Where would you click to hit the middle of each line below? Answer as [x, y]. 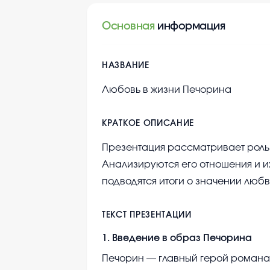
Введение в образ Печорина [182, 238]
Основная [128, 27]
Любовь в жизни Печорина [167, 90]
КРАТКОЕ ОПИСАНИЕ [148, 124]
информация [191, 27]
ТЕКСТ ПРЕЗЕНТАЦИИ [147, 215]
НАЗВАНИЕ [126, 66]
